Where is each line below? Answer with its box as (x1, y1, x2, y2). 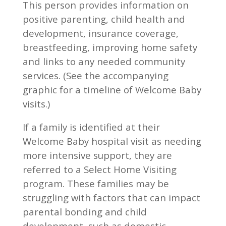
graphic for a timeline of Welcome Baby (22, 83, 201, 96)
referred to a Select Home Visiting (22, 163, 177, 176)
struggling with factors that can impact (22, 191, 200, 204)
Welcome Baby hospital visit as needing (22, 135, 201, 147)
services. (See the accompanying (22, 69, 168, 82)
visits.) (22, 97, 50, 110)
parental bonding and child (22, 205, 147, 218)
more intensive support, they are (22, 149, 172, 161)
